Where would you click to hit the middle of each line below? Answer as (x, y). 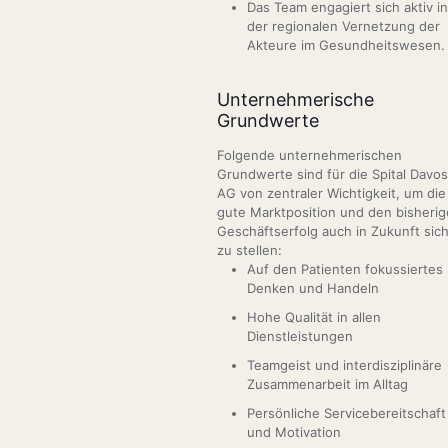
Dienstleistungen (300, 336)
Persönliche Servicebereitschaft (346, 413)
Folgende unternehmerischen (309, 155)
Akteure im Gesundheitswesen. (346, 45)
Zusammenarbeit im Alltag (327, 384)
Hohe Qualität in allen (314, 317)
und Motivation (294, 432)
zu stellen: (249, 250)
